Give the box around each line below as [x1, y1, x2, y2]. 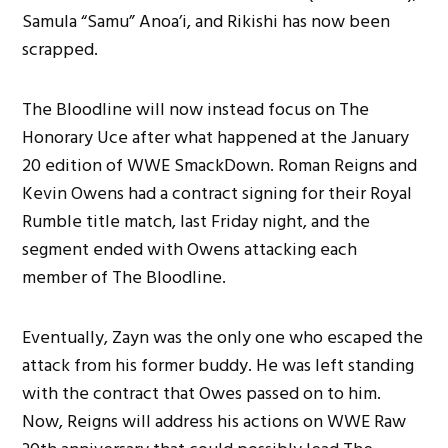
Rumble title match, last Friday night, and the [22, 207, 371, 237]
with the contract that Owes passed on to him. [22, 379, 382, 409]
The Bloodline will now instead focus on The [22, 95, 370, 125]
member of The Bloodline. [22, 263, 227, 293]
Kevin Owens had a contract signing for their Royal [22, 179, 413, 209]
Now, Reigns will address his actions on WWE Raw [22, 407, 407, 437]
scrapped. [22, 35, 99, 65]
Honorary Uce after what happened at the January [22, 123, 410, 153]
